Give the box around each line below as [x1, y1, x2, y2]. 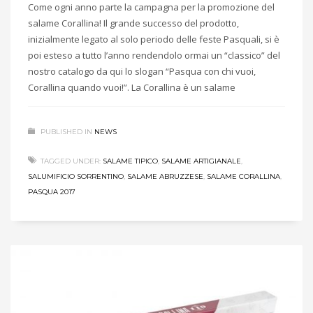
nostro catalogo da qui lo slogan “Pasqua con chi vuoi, [28, 64, 256, 78]
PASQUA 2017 [28, 187, 75, 196]
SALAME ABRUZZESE [127, 171, 203, 181]
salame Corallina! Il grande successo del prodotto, [28, 16, 239, 29]
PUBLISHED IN [41, 126, 92, 136]
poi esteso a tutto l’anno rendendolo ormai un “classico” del [28, 48, 280, 61]
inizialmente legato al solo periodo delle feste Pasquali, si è [28, 32, 279, 45]
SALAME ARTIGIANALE [161, 156, 241, 166]
